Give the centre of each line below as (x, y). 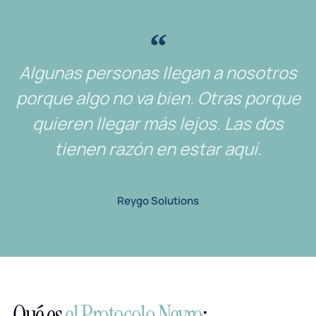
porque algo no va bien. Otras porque (158, 97)
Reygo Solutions (158, 200)
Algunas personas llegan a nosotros (158, 72)
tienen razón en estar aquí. (158, 148)
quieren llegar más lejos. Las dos (158, 123)
